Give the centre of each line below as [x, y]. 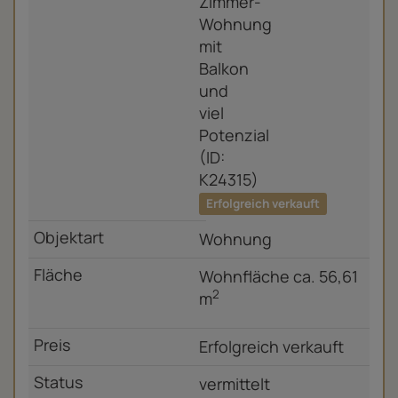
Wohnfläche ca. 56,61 [279, 276]
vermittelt [235, 384]
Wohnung [235, 239]
